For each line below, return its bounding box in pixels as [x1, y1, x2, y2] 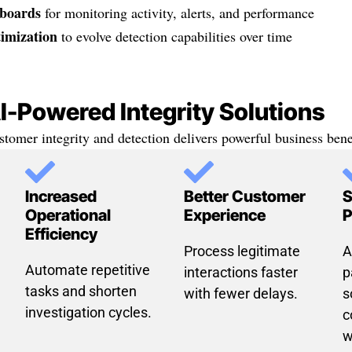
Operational [25, 206, 112, 225]
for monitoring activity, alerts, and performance [40, 3, 314, 23]
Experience [183, 206, 266, 225]
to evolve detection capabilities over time [57, 27, 292, 46]
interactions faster [183, 264, 298, 281]
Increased [25, 187, 97, 207]
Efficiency [25, 225, 98, 244]
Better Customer [183, 187, 306, 207]
